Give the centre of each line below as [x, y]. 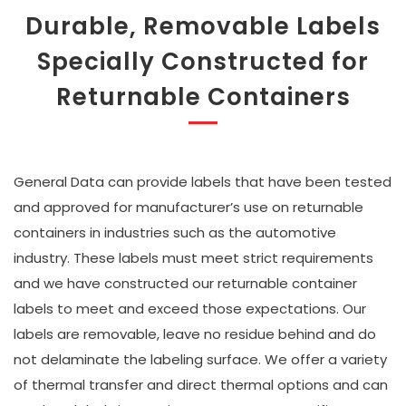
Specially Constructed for [203, 62]
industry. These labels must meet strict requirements [193, 258]
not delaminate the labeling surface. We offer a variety [200, 359]
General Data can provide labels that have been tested [203, 182]
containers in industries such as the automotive [175, 232]
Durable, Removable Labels [203, 26]
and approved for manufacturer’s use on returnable [188, 207]
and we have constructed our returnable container [185, 283]
